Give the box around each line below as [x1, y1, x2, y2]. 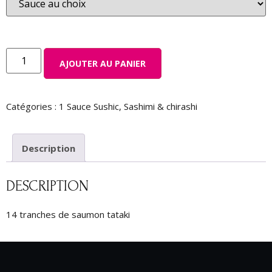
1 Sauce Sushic [59, 100, 119, 113]
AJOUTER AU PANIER [59, 58, 146, 70]
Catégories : [6, 100, 59, 113]
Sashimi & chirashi [124, 100, 197, 113]
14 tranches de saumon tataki [6, 208, 130, 220]
